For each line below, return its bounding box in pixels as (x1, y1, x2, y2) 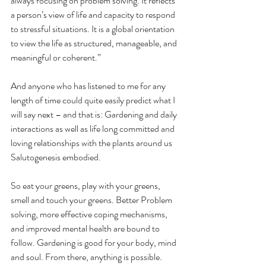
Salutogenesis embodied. (11, 150, 101, 164)
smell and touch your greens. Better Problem (11, 193, 174, 207)
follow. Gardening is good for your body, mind (11, 236, 178, 250)
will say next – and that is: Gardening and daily (11, 107, 179, 122)
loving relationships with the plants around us (11, 136, 174, 150)
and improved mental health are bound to (11, 221, 161, 236)
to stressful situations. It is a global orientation (11, 22, 176, 36)
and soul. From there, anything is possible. (11, 250, 162, 264)
